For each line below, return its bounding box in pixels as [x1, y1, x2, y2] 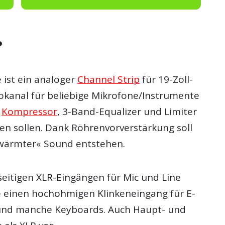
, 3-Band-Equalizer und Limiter [57, 105, 197, 119]
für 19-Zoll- [140, 73, 193, 86]
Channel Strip [77, 73, 140, 86]
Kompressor [2, 105, 58, 119]
